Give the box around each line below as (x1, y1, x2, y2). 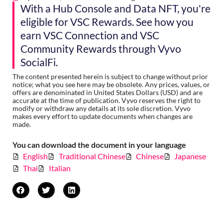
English (23, 151, 48, 161)
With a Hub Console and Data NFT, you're (20, 2, 211, 15)
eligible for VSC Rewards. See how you (20, 15, 194, 28)
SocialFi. (20, 56, 58, 69)
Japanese (174, 151, 206, 161)
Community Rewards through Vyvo (20, 42, 181, 55)
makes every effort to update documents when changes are (12, 112, 193, 121)
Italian (48, 163, 71, 173)
